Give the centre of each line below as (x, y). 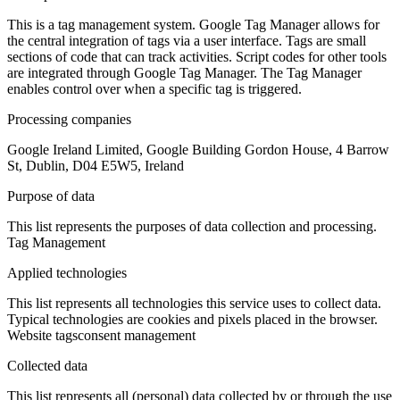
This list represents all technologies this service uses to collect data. (194, 304)
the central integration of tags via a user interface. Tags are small (187, 41)
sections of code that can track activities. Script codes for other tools (197, 57)
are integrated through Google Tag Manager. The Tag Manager (184, 73)
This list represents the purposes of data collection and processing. (192, 227)
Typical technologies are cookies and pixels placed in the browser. (192, 320)
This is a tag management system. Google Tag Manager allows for (193, 25)
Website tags (42, 336)
